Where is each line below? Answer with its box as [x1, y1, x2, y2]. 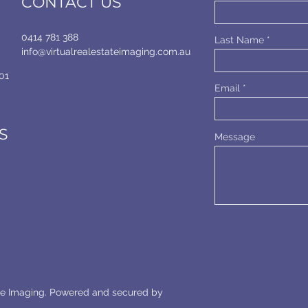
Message [214, 131, 255, 142]
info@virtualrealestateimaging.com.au [21, 46, 190, 57]
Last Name [214, 34, 264, 45]
